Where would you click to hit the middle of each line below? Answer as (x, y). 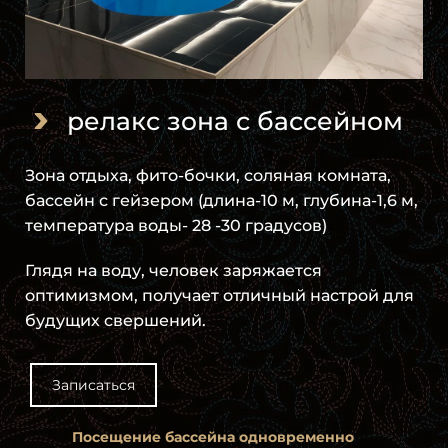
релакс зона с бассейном (235, 121)
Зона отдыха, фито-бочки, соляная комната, (208, 176)
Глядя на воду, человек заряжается (173, 271)
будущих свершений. (115, 321)
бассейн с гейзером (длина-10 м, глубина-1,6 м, (221, 201)
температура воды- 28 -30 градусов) (176, 226)
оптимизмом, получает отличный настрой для (219, 296)
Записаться (93, 385)
